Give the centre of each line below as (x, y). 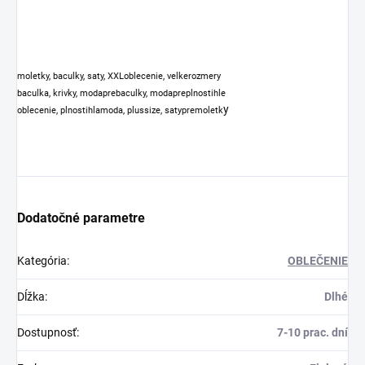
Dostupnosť (47, 332)
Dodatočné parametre (81, 218)
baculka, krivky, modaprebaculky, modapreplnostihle (121, 93)
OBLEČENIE (318, 260)
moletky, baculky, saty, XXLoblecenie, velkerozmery (119, 76)
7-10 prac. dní (312, 332)
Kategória (42, 260)
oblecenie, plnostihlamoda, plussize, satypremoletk (120, 110)
